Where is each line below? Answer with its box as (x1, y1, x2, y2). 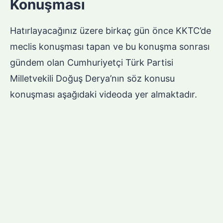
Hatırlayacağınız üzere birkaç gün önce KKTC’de (10, 25, 211, 36)
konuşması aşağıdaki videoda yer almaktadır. (10, 89, 197, 100)
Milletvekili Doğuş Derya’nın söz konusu (10, 73, 175, 84)
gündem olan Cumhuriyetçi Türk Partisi (10, 57, 173, 68)
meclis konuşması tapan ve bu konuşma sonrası (10, 41, 210, 52)
